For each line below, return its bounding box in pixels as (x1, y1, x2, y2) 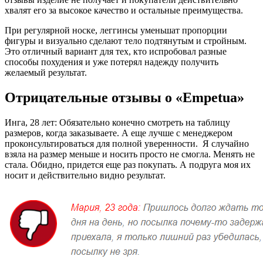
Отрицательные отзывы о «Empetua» (5, 89, 244, 105)
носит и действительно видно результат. (5, 170, 166, 180)
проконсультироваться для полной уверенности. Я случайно (5, 138, 249, 149)
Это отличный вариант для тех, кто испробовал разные (5, 46, 227, 56)
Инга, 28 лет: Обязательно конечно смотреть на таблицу (5, 117, 230, 127)
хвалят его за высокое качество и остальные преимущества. (5, 5, 243, 15)
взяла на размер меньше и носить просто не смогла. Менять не (5, 149, 255, 159)
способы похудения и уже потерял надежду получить (5, 56, 218, 67)
